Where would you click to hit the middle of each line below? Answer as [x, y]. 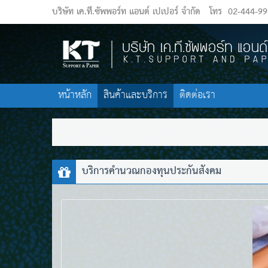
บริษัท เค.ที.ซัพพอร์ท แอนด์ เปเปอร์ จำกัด [126, 12]
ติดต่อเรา [197, 95]
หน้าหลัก [75, 95]
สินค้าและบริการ [135, 95]
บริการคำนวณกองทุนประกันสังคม [152, 171]
